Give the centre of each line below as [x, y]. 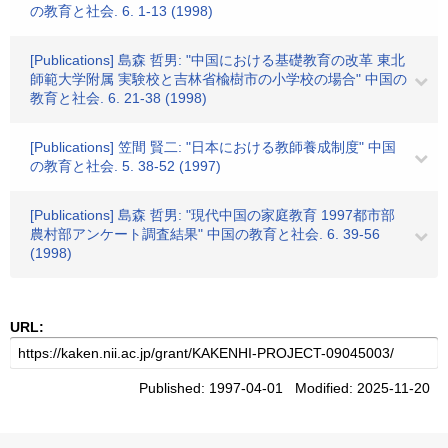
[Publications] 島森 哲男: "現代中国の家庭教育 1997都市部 [212, 215]
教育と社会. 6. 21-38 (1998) [118, 98]
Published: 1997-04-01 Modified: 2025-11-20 [288, 388]
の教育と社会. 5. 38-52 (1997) [125, 166]
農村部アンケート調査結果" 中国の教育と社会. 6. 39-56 [205, 234]
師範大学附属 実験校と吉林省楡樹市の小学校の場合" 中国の [218, 79]
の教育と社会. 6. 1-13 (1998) [121, 11]
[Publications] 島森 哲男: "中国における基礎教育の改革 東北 [217, 60]
